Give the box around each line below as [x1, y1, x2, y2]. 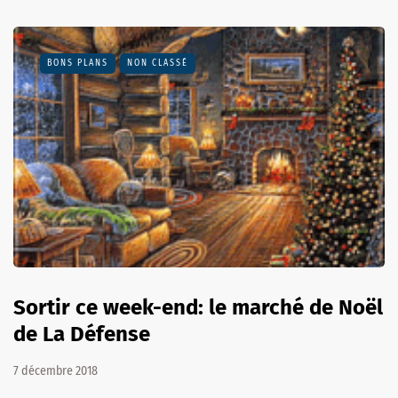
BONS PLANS [47, 57, 108, 68]
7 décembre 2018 [13, 363, 98, 379]
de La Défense [13, 322, 150, 347]
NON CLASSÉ [127, 57, 188, 68]
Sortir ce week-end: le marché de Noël [13, 295, 383, 321]
